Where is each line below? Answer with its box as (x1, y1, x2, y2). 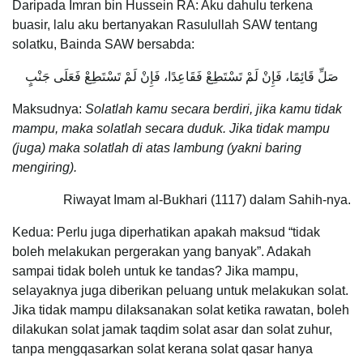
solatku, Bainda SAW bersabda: (12, 36, 194, 51)
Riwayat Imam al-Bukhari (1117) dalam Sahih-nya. (63, 192, 351, 207)
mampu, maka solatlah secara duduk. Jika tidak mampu (12, 121, 330, 135)
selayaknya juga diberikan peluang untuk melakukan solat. (12, 283, 348, 297)
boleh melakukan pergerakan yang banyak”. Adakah (12, 244, 311, 258)
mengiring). (12, 160, 77, 174)
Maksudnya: (12, 101, 85, 116)
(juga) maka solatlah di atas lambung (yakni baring (12, 140, 301, 155)
